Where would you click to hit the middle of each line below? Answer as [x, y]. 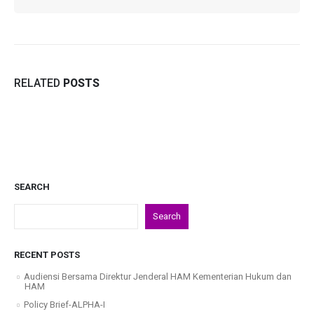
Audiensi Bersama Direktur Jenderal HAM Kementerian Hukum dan [158, 276]
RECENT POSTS [47, 254]
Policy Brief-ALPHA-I [64, 304]
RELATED [39, 84]
